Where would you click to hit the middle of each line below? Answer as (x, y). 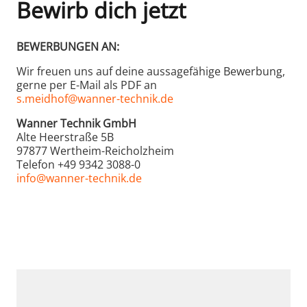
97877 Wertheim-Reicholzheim (95, 150)
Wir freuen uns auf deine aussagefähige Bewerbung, (151, 71)
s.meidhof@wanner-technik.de (95, 98)
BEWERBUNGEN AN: (68, 46)
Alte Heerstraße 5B (65, 137)
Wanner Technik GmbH (76, 123)
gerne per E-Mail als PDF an (87, 85)
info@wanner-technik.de (79, 178)
